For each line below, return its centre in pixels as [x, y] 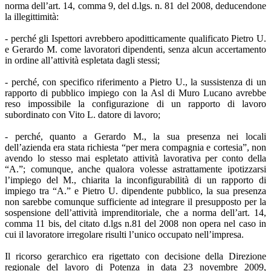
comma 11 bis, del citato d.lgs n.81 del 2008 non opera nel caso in [135, 223]
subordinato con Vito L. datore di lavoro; [83, 114]
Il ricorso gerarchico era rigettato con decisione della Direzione [135, 256]
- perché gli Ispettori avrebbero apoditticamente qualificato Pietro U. [135, 38]
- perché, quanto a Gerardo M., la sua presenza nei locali [135, 136]
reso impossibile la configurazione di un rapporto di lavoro [135, 103]
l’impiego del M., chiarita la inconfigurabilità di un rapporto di [135, 180]
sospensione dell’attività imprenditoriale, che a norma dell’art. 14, [135, 212]
